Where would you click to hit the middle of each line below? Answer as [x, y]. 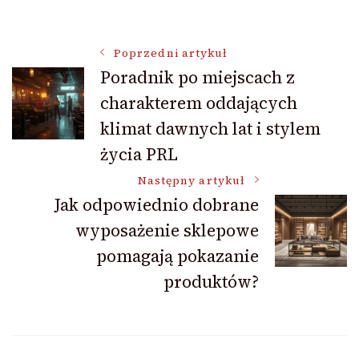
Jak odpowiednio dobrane [157, 204]
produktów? [211, 281]
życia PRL [139, 154]
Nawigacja [90, 64]
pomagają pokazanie [177, 256]
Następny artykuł [191, 180]
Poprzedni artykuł [171, 53]
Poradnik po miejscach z [198, 77]
